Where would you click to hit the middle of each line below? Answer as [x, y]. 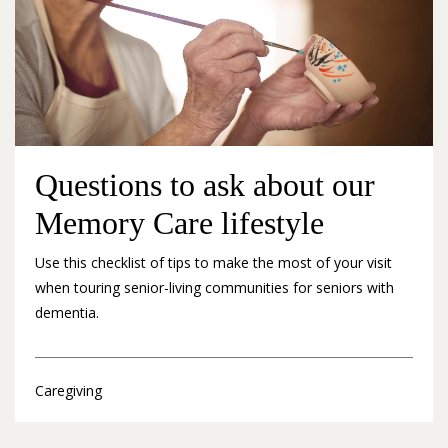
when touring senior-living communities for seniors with [214, 288]
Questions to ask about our [205, 185]
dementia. [67, 313]
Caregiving [68, 390]
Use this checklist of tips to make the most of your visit [213, 263]
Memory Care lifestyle [179, 223]
